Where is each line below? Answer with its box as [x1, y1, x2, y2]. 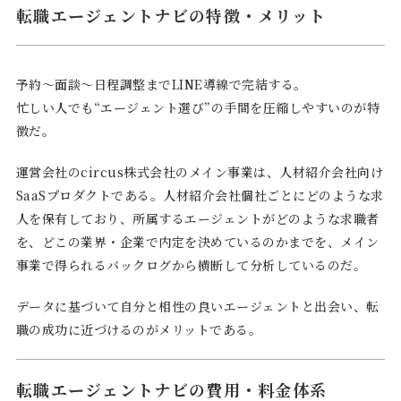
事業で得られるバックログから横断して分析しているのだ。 [15, 255, 367, 274]
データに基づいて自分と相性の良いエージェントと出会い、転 [15, 296, 380, 315]
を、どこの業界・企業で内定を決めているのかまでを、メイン [15, 232, 380, 251]
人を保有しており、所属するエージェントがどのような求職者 [15, 209, 380, 227]
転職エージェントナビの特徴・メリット [15, 3, 327, 27]
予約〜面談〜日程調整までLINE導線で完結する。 [15, 74, 307, 93]
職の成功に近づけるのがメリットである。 [15, 320, 262, 338]
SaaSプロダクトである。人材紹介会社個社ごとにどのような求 [15, 185, 384, 204]
